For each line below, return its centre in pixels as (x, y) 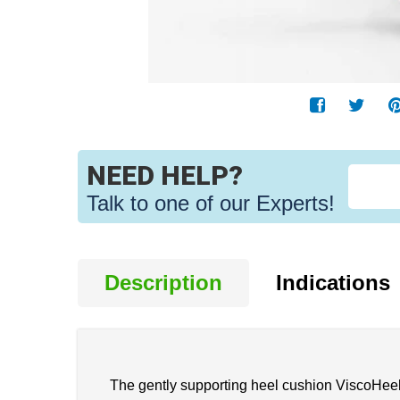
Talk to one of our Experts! (211, 203)
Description (163, 282)
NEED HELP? (165, 175)
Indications (333, 282)
